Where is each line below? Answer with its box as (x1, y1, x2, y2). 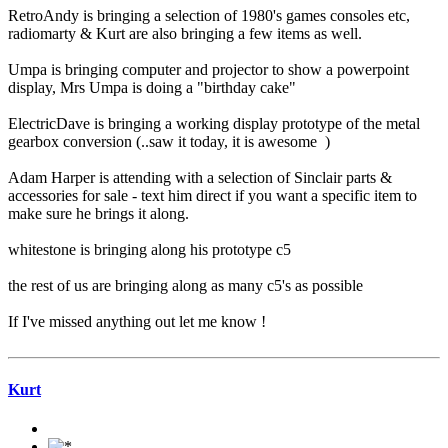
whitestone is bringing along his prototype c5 (8, 241, 291, 259)
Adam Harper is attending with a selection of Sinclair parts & (8, 169, 392, 187)
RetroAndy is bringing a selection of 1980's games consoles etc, (8, 7, 410, 25)
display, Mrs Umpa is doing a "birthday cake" (8, 79, 300, 97)
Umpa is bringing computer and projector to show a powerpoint (8, 61, 409, 79)
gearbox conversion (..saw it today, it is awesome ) (8, 133, 330, 151)
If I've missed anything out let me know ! (8, 313, 266, 331)
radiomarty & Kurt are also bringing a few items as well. (8, 25, 362, 43)
